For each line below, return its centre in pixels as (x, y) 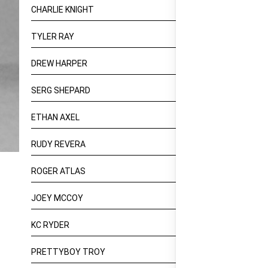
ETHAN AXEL (55, 117)
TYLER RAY (53, 36)
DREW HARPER (59, 63)
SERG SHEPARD (61, 90)
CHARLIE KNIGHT (63, 10)
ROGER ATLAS (58, 171)
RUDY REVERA (58, 144)
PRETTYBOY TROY (68, 252)
